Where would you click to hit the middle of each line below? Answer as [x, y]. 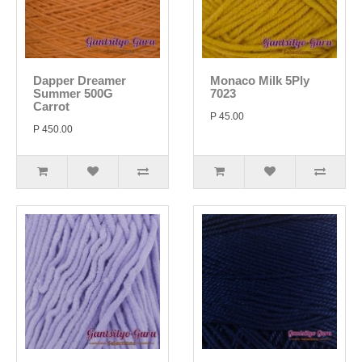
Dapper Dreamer [80, 80]
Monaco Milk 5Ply [260, 80]
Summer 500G [73, 93]
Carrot [51, 106]
